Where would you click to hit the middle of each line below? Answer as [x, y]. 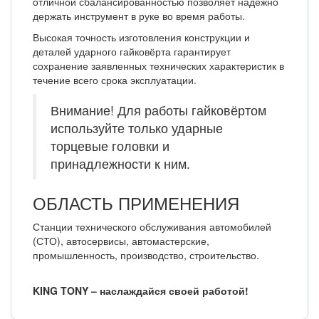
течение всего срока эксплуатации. [115, 80]
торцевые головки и [110, 146]
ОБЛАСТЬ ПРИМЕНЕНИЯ [136, 203]
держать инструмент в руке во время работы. [139, 16]
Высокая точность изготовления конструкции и [141, 37]
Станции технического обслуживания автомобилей [152, 226]
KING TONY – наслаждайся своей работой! [141, 291]
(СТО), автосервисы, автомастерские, [121, 241]
